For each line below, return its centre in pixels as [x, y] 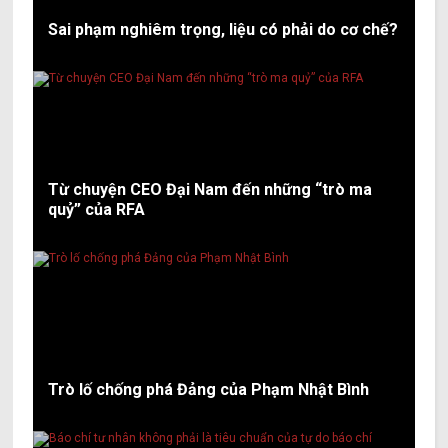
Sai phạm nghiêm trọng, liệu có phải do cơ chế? [223, 30]
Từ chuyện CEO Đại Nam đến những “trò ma [210, 190]
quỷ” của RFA [97, 210]
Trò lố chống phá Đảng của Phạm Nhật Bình [209, 390]
